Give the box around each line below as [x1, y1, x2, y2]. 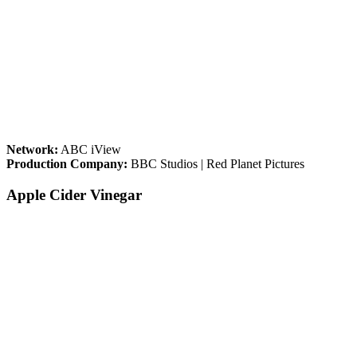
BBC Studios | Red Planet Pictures [127, 157, 304, 171]
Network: [6, 143, 58, 157]
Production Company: [6, 157, 127, 171]
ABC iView [58, 143, 121, 157]
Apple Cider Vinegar [6, 186, 142, 204]
